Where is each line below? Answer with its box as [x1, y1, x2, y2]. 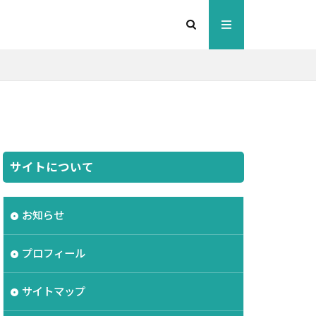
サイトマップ [22, 285, 85, 298]
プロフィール [22, 247, 85, 260]
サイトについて [10, 160, 94, 174]
